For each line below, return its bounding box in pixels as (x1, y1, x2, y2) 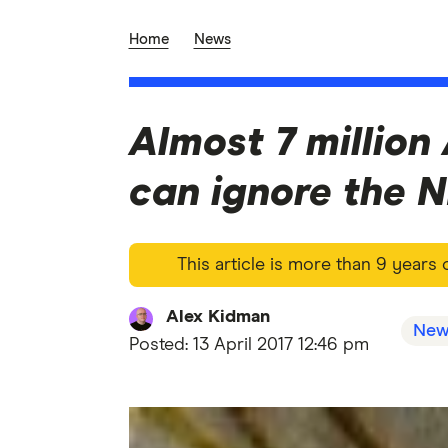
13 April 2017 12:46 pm (192, 336, 369, 354)
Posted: (128, 336, 193, 354)
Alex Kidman (165, 308, 270, 326)
